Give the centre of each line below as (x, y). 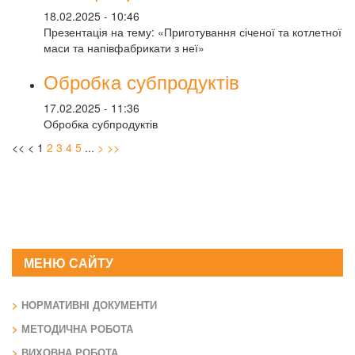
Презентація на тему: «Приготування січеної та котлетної (193, 32)
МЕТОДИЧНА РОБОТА (77, 328)
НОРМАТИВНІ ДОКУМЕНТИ (89, 305)
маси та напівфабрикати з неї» (124, 48)
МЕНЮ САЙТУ (69, 263)
